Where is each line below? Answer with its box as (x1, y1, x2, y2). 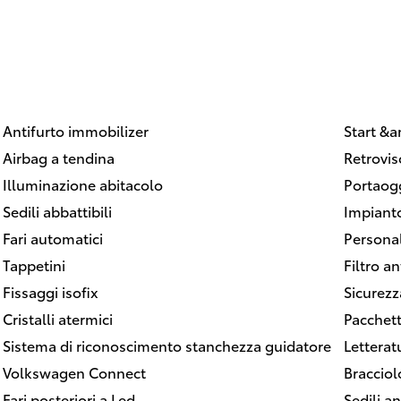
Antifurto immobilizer (3, 119, 149, 141)
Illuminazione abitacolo (3, 173, 163, 194)
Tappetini (3, 253, 65, 275)
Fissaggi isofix (3, 280, 98, 302)
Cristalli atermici (3, 307, 113, 328)
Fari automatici (3, 226, 103, 248)
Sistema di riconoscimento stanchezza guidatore (3, 334, 331, 355)
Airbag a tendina (3, 146, 115, 167)
